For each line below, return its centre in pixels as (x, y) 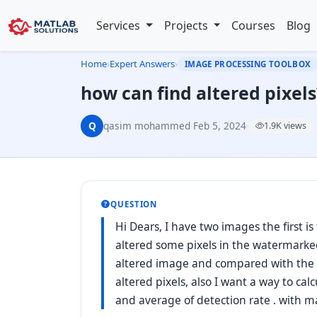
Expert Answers (142, 64)
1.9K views (285, 126)
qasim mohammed (147, 126)
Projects (187, 25)
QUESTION (134, 204)
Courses (254, 25)
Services (120, 25)
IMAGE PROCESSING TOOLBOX (248, 64)
